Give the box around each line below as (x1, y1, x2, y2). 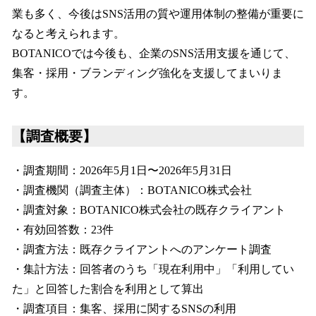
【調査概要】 (12, 128, 97, 145)
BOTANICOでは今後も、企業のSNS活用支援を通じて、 (12, 47, 296, 60)
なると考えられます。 (12, 28, 125, 40)
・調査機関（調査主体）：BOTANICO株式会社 (12, 184, 252, 197)
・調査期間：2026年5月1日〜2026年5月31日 (12, 164, 232, 177)
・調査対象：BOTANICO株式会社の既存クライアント (12, 204, 286, 217)
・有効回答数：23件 (12, 224, 114, 236)
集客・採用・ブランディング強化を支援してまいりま (12, 67, 283, 80)
